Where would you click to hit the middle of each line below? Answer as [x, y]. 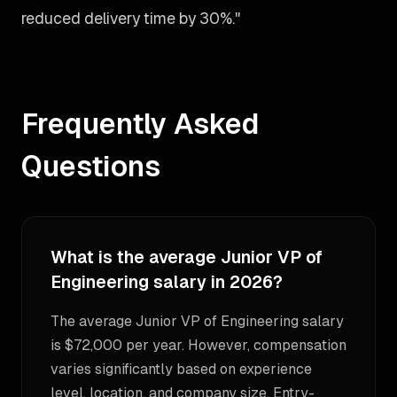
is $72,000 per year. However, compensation [198, 345]
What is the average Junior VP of [187, 257]
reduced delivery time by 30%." [131, 18]
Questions [91, 166]
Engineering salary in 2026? [167, 282]
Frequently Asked [140, 124]
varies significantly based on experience [181, 369]
